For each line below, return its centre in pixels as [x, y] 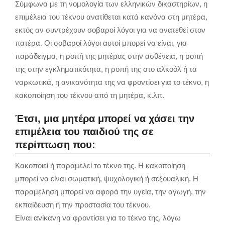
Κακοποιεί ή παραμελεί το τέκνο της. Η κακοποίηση [100, 165]
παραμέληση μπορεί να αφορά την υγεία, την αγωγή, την [110, 191]
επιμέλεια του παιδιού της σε [84, 131]
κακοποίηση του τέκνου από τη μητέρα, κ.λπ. [90, 95]
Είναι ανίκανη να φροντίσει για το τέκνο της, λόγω [98, 217]
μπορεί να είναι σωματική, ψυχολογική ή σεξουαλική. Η [107, 178]
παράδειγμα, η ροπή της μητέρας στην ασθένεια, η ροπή [109, 56]
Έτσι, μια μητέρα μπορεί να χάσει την [105, 118]
